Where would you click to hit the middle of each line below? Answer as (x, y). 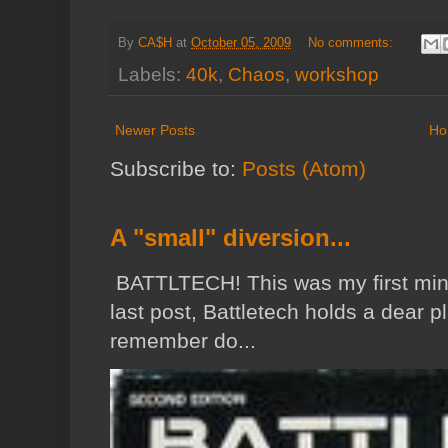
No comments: (352, 42)
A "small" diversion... (230, 237)
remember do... (183, 340)
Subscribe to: (176, 168)
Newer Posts (155, 129)
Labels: (152, 74)
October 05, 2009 (241, 42)
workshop (337, 74)
